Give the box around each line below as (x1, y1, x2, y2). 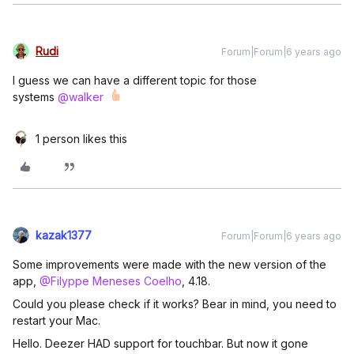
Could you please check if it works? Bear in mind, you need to (13, 297, 337, 311)
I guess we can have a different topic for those (13, 73, 257, 87)
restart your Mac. (13, 314, 100, 327)
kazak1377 (36, 228, 92, 242)
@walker (58, 90, 104, 104)
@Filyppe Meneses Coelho (40, 274, 182, 288)
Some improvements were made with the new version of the (13, 258, 326, 271)
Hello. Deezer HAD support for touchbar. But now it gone (13, 337, 308, 350)
